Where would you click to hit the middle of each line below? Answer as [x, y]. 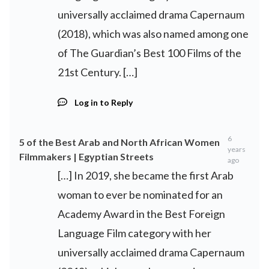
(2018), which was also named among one [153, 33]
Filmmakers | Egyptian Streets [86, 156]
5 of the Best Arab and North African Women [119, 142]
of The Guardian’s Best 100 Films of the [150, 53]
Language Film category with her [134, 233]
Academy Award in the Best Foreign [141, 213]
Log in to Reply [104, 102]
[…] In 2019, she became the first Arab [146, 175]
